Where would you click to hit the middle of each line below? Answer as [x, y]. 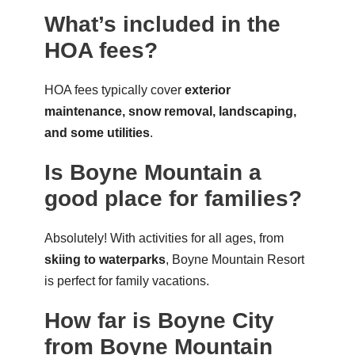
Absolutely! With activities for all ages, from [164, 238]
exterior [207, 90]
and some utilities [97, 132]
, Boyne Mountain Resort [235, 259]
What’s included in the [162, 24]
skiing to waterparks [105, 259]
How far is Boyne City [159, 320]
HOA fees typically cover [114, 90]
